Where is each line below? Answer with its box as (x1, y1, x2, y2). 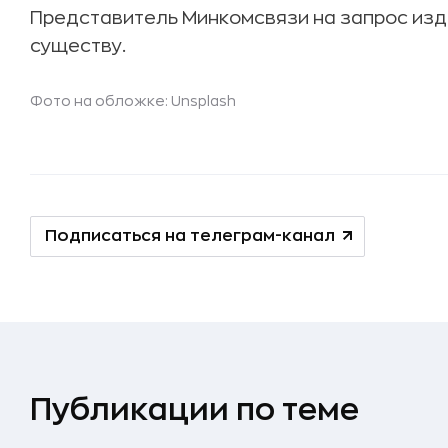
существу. (30, 37, 126, 55)
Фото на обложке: (30, 94, 171, 108)
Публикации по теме (30, 395, 359, 425)
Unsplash (171, 94, 236, 108)
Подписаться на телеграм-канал (45, 228, 335, 244)
